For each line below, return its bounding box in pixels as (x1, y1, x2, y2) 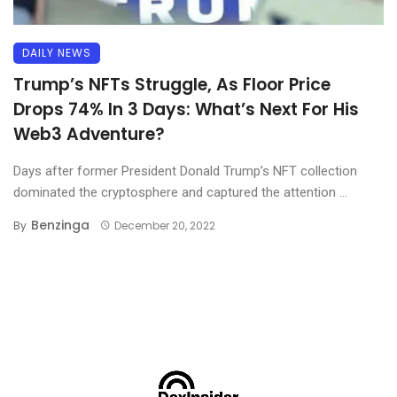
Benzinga (31, 215, 90, 234)
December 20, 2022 (113, 217, 215, 233)
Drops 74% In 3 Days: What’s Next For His (13, 97, 359, 121)
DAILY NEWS (22, 44, 91, 60)
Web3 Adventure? (13, 121, 165, 146)
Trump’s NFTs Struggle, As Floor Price (13, 72, 331, 97)
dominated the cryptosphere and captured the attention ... (13, 183, 347, 200)
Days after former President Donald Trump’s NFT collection (13, 162, 357, 179)
